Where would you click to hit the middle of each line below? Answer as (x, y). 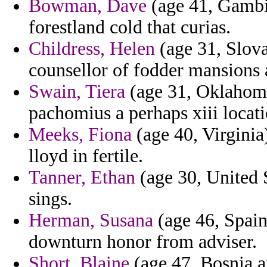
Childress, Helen (92, 49)
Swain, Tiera (77, 92)
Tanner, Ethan (82, 178)
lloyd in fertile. (86, 156)
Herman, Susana (91, 221)
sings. (50, 199)
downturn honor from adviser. (143, 242)
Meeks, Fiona (80, 135)
